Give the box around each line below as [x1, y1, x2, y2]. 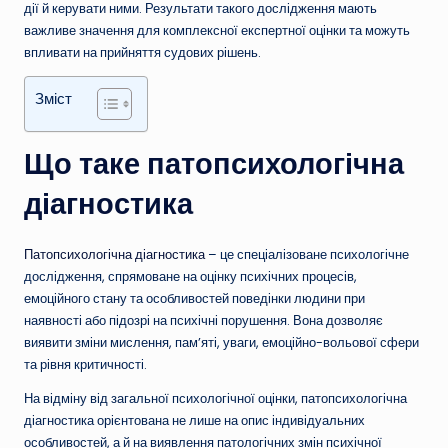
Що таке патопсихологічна [24, 145, 404, 183]
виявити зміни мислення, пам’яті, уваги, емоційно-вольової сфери [24, 334, 419, 352]
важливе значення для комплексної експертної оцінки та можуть [24, 21, 410, 39]
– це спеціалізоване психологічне [205, 246, 409, 264]
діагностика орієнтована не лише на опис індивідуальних [24, 412, 365, 430]
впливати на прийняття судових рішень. [24, 43, 261, 61]
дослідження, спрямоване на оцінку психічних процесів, [24, 268, 357, 286]
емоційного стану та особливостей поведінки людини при [24, 290, 365, 308]
